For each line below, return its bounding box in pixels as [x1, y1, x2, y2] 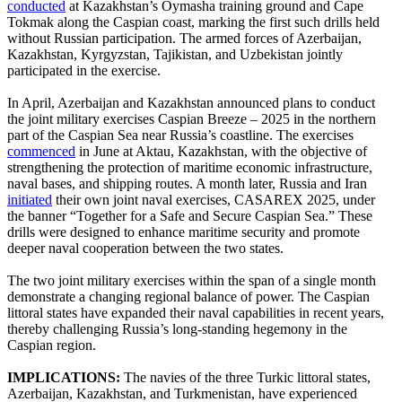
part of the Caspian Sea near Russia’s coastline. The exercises [7, 127, 354, 143]
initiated [7, 191, 52, 207]
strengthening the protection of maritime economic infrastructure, [7, 159, 372, 175]
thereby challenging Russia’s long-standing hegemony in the [7, 320, 347, 336]
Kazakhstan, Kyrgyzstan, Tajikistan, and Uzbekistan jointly [7, 46, 343, 62]
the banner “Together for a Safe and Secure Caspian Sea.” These [7, 207, 372, 223]
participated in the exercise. [7, 62, 161, 78]
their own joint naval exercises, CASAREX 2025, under [52, 191, 375, 207]
